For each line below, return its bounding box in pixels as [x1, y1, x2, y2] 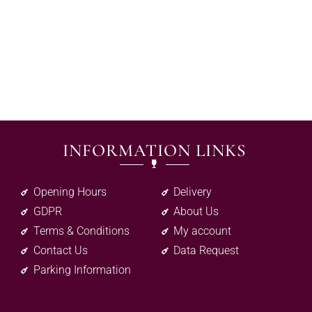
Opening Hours [33, 185, 107, 199]
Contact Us [33, 244, 88, 258]
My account [173, 224, 232, 238]
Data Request [173, 244, 240, 258]
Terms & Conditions [33, 224, 130, 238]
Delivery [173, 185, 212, 199]
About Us [173, 205, 219, 219]
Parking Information [33, 263, 131, 277]
